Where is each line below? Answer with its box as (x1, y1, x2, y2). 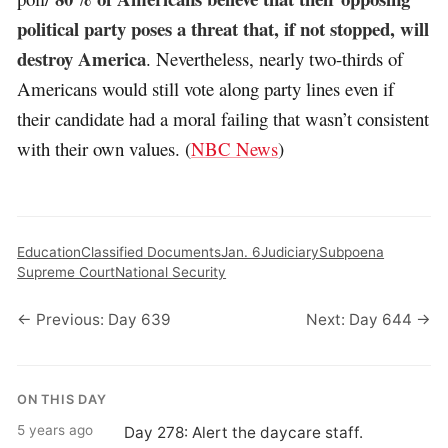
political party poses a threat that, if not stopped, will (17, 14, 430, 42)
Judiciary (261, 244, 320, 261)
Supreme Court (17, 264, 116, 281)
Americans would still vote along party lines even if (17, 75, 395, 101)
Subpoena (319, 244, 385, 261)
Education (17, 244, 82, 261)
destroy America (17, 44, 147, 72)
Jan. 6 (221, 244, 262, 261)
